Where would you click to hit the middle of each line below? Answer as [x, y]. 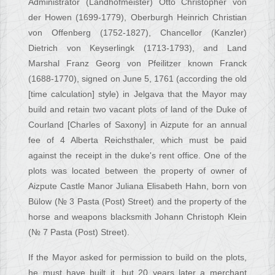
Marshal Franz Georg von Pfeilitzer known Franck [137, 64]
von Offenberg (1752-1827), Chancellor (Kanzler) [137, 33]
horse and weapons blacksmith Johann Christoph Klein [137, 217]
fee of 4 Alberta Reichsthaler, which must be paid [137, 140]
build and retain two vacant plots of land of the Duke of [137, 110]
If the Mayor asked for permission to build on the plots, [137, 258]
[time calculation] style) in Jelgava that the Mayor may [137, 94]
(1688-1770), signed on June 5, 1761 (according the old [137, 79]
